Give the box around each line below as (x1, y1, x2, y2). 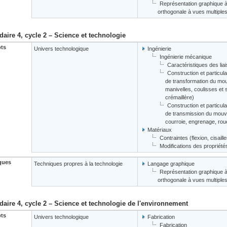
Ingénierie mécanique (160, 54, 212, 60)
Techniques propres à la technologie (34, 161, 123, 167)
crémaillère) (165, 94, 194, 100)
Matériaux (147, 127, 172, 133)
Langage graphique (147, 161, 195, 167)
